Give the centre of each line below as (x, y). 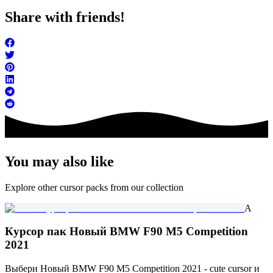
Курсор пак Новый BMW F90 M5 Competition (126, 232)
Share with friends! (65, 17)
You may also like (59, 161)
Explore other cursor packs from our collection (94, 187)
